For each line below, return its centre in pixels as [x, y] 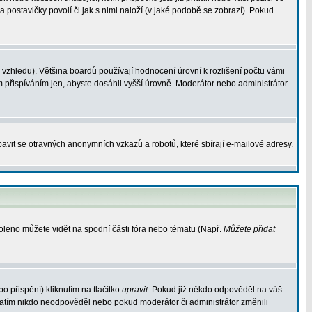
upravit [135, 290]
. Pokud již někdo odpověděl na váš [215, 290]
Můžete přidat [249, 229]
